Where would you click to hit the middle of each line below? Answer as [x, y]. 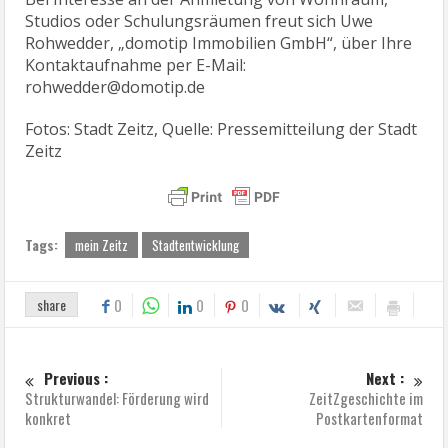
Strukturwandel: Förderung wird [117, 397]
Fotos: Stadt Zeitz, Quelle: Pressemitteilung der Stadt [221, 128]
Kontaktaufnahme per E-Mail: [136, 64]
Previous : [76, 377]
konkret [48, 417]
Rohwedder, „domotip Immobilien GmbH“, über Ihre [219, 42]
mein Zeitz [102, 244]
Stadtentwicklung [196, 244]
